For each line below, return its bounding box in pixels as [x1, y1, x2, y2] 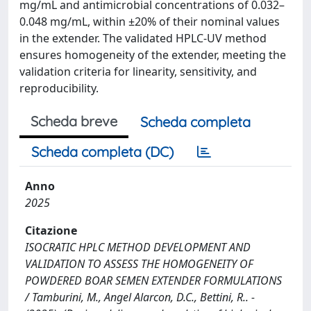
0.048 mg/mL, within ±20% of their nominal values [19, 13, 280, 29]
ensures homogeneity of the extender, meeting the [19, 47, 286, 62]
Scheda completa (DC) [31, 142, 174, 160]
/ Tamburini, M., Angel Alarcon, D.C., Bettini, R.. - [25, 289, 255, 305]
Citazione [25, 222, 77, 238]
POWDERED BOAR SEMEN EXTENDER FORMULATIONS [25, 272, 282, 288]
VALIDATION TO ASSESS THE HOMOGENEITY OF [25, 255, 253, 271]
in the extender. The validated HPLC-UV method [19, 30, 267, 46]
